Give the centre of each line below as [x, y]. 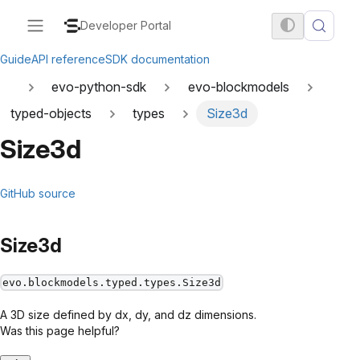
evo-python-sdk [99, 87]
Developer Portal [126, 25]
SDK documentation [157, 59]
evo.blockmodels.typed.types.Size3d [112, 282]
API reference [68, 59]
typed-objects [51, 114]
